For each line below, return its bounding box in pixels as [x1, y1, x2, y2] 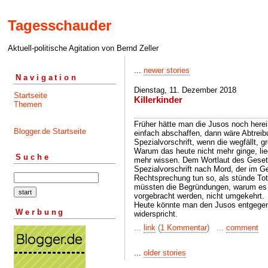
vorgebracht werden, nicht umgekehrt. [134, 191, 264, 200]
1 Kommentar [160, 223, 207, 232]
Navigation [16, 72, 78, 82]
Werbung [16, 207, 66, 217]
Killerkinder [134, 95, 182, 105]
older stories [144, 248, 186, 257]
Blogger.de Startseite [14, 126, 86, 136]
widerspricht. [134, 209, 178, 218]
